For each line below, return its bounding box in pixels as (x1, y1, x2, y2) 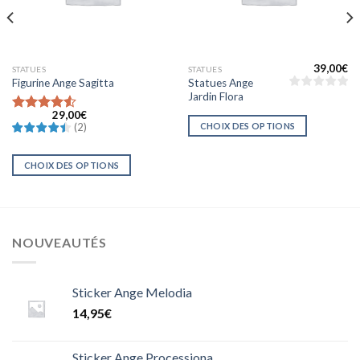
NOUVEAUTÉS (12, 235, 107, 251)
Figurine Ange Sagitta (11, 76, 114, 90)
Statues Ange (187, 76, 253, 89)
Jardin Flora (187, 89, 243, 103)
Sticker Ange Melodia (72, 284, 192, 300)
